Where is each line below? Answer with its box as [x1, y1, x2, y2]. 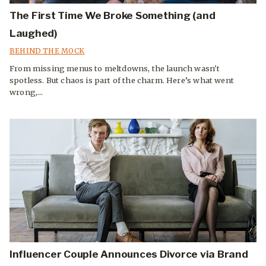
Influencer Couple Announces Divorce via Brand [9, 248, 248, 261]
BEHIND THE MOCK [9, 46, 85, 56]
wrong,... [9, 87, 43, 97]
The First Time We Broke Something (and [9, 9, 216, 22]
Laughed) [9, 27, 57, 40]
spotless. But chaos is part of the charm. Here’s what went [9, 75, 234, 85]
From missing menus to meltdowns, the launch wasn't [9, 64, 220, 74]
